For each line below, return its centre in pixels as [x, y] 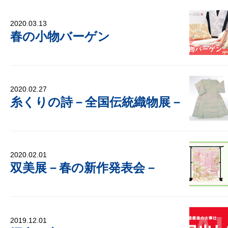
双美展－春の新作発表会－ [84, 167]
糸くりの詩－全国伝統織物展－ [96, 102]
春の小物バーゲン [60, 36]
